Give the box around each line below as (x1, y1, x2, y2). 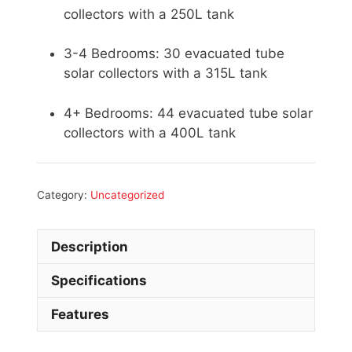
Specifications (51, 272, 147, 288)
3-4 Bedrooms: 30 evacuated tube (64, 46, 284, 62)
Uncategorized (90, 189, 164, 202)
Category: (37, 189, 90, 202)
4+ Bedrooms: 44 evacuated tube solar (64, 104, 313, 121)
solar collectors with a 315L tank (64, 65, 267, 82)
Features (51, 306, 109, 322)
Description (51, 238, 128, 255)
